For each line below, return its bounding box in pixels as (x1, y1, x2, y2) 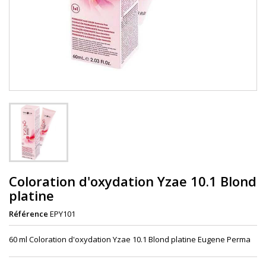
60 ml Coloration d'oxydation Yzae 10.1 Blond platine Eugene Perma (9, 234, 251, 245)
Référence (9, 208, 48, 220)
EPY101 (50, 208, 75, 220)
